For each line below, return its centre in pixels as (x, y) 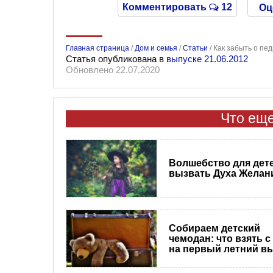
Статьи (195, 48)
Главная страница (97, 48)
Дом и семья (156, 48)
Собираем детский (214, 228)
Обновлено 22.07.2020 (113, 70)
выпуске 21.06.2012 (207, 59)
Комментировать (166, 7)
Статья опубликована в (116, 59)
